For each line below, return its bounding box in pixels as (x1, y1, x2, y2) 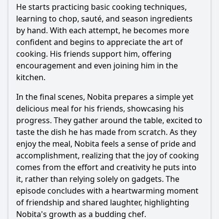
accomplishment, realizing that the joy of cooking (16, 150, 199, 161)
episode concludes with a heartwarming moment (16, 185, 198, 196)
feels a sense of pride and (99, 138, 196, 149)
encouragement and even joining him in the (16, 60, 178, 71)
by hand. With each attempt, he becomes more (16, 25, 189, 36)
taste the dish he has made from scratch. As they (16, 127, 197, 137)
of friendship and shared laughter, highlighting (16, 197, 189, 208)
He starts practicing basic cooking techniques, (16, 1, 187, 12)
